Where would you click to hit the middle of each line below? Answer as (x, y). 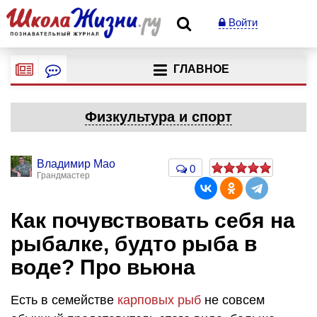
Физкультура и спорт (158, 117)
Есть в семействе (64, 300)
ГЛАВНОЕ (201, 69)
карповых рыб (159, 300)
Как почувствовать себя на (153, 220)
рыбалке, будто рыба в (134, 244)
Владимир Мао (76, 164)
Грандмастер (63, 175)
